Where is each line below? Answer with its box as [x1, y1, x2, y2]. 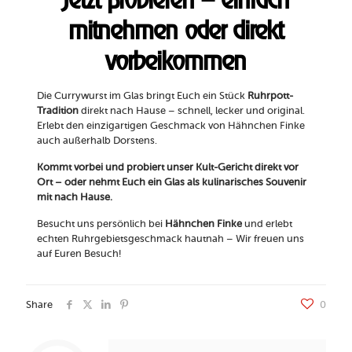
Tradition [36, 104, 79, 117]
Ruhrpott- [247, 90, 293, 102]
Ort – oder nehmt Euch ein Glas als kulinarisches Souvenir [36, 176, 306, 189]
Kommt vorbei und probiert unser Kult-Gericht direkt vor [36, 161, 299, 174]
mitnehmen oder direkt [68, 15, 284, 46]
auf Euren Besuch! [36, 247, 121, 260]
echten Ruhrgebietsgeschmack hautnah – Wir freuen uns [36, 233, 304, 245]
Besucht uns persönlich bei [36, 218, 165, 230]
